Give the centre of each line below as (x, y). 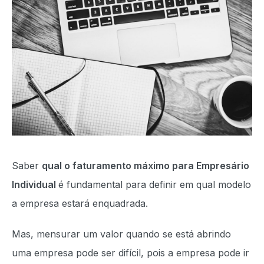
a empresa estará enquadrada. (81, 203)
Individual (35, 184)
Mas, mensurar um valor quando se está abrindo (121, 234)
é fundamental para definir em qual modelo (155, 184)
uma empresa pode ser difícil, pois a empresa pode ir (131, 253)
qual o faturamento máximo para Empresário (146, 165)
